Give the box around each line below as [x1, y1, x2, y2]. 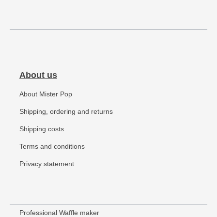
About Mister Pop [19, 91, 72, 98]
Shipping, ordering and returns [19, 108, 113, 115]
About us [19, 70, 57, 80]
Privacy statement [19, 160, 74, 168]
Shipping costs [19, 125, 64, 133]
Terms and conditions [19, 143, 85, 150]
